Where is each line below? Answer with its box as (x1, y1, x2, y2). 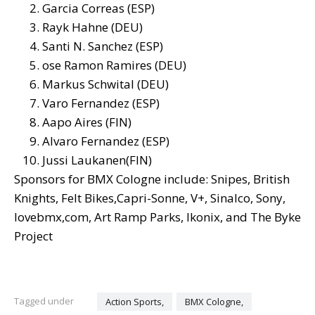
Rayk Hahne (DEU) (42, 19, 143, 36)
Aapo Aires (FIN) (42, 114, 131, 131)
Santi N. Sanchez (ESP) (42, 38, 163, 55)
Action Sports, (105, 295, 164, 309)
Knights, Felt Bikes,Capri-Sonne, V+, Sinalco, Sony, (14, 190, 285, 207)
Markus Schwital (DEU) (42, 76, 169, 93)
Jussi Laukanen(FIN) (42, 152, 152, 169)
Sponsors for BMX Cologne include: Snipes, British (14, 171, 290, 188)
